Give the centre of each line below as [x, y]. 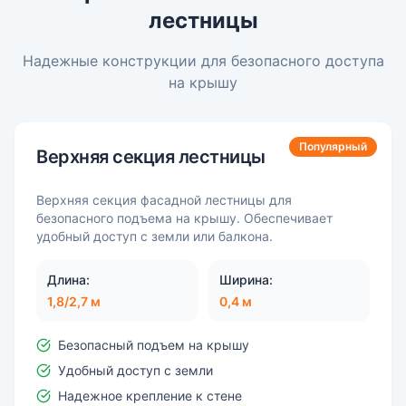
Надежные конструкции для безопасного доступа [203, 61]
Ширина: [246, 280]
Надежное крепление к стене [150, 396]
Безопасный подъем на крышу [154, 345]
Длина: [68, 280]
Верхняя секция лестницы [151, 157]
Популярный [333, 147]
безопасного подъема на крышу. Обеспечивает [184, 218]
